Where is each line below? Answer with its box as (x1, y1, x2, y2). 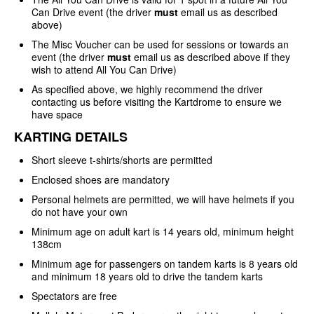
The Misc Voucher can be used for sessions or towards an (32, 36, 289, 51)
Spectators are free (32, 288, 117, 303)
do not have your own (32, 204, 128, 219)
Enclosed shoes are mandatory (32, 172, 170, 186)
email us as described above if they (134, 49, 290, 64)
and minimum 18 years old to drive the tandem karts (32, 268, 263, 283)
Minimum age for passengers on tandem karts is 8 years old (32, 256, 298, 271)
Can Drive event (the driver (32, 4, 154, 19)
